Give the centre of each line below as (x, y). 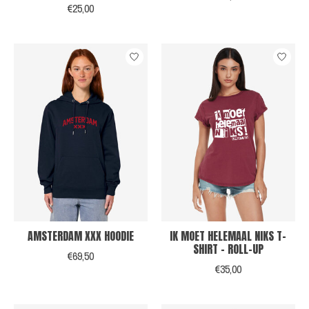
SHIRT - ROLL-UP (228, 249)
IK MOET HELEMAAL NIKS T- (228, 236)
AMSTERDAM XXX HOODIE (80, 236)
